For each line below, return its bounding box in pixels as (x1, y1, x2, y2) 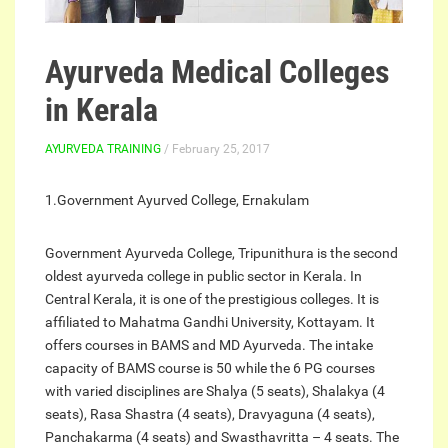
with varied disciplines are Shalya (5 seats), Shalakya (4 (45, 383, 385, 400)
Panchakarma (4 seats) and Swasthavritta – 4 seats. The (45, 429, 399, 446)
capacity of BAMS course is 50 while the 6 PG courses (45, 360, 375, 377)
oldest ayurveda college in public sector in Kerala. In (45, 268, 362, 285)
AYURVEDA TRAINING (45, 142, 161, 157)
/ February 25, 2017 (161, 142, 270, 157)
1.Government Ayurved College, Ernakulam (45, 192, 309, 209)
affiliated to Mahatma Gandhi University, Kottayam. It (45, 314, 375, 331)
